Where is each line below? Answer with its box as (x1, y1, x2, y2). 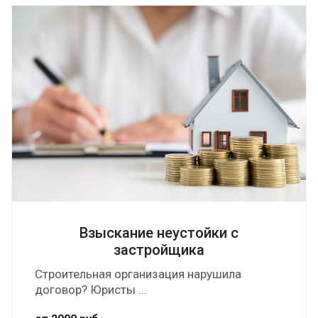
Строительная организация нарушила (35, 267, 241, 281)
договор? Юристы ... (35, 283, 147, 297)
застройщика (114, 241, 204, 258)
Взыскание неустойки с (79, 224, 238, 241)
